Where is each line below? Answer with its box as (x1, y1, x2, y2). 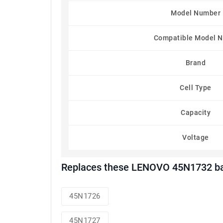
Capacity (181, 109, 211, 116)
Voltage (182, 133, 209, 141)
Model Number (171, 9, 221, 17)
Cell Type (180, 84, 212, 92)
